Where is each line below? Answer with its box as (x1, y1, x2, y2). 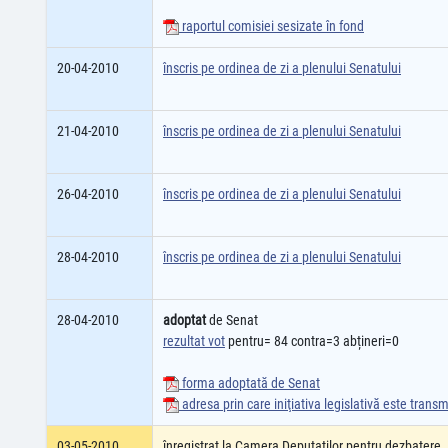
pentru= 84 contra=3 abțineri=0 (225, 333, 399, 349)
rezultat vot (163, 333, 225, 349)
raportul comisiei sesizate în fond (179, 18, 364, 34)
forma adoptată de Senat (179, 375, 320, 391)
